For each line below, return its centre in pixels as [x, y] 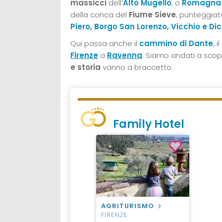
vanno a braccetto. [137, 67]
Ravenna [125, 55]
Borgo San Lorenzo [131, 26]
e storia [85, 67]
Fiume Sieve [151, 14]
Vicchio [186, 26]
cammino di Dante [176, 43]
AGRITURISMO [128, 206]
